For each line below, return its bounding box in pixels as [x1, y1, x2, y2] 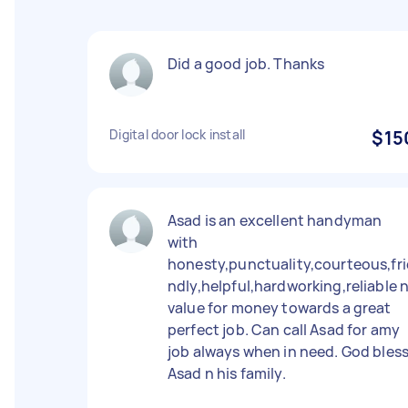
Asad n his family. [168, 363, 286, 383]
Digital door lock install [109, 126, 246, 143]
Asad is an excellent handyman [168, 210, 382, 230]
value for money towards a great [168, 298, 392, 318]
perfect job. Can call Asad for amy [168, 320, 401, 340]
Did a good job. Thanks [168, 54, 325, 74]
